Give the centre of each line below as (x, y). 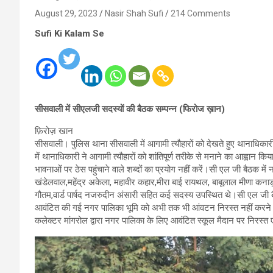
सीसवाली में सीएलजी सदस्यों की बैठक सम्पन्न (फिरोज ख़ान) (130, 109)
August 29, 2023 (66, 13)
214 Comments (200, 13)
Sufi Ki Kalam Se (69, 34)
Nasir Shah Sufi (134, 13)
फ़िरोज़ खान (54, 131)
